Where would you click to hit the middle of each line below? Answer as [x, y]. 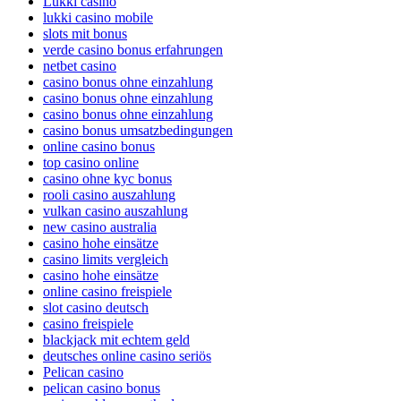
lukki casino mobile [98, 18]
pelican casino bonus [102, 388]
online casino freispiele [107, 292]
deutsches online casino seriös [127, 356]
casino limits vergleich [106, 260]
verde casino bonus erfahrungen [133, 50]
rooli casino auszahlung [109, 195]
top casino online [91, 163]
